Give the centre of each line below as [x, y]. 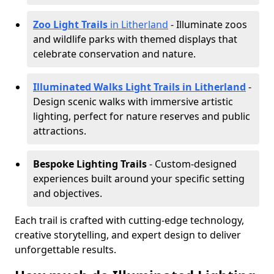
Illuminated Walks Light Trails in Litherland [139, 87]
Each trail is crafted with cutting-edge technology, [129, 220]
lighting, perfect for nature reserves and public [142, 116]
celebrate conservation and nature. [114, 54]
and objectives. [68, 193]
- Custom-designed [192, 164]
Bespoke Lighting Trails [90, 164]
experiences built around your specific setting [139, 179]
